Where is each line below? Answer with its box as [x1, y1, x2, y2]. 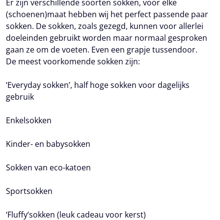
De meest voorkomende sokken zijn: [6, 56, 140, 67]
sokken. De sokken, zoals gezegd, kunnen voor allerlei [6, 21, 203, 31]
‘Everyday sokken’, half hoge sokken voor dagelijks [6, 80, 190, 90]
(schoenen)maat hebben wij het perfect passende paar [6, 9, 208, 20]
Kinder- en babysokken [6, 138, 90, 149]
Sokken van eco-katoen [6, 162, 91, 173]
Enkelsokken [6, 115, 52, 126]
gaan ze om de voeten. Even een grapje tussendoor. [6, 44, 197, 55]
